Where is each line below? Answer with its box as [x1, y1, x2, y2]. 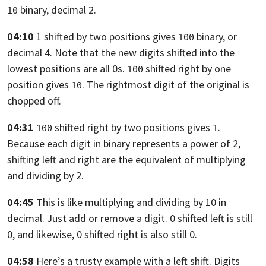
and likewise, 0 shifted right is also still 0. [17, 227, 197, 242]
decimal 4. [7, 46, 52, 60]
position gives [7, 78, 71, 92]
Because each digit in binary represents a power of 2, [7, 137, 240, 151]
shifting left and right [7, 153, 99, 167]
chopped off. [7, 94, 61, 108]
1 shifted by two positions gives [36, 30, 178, 44]
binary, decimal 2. [18, 3, 96, 17]
